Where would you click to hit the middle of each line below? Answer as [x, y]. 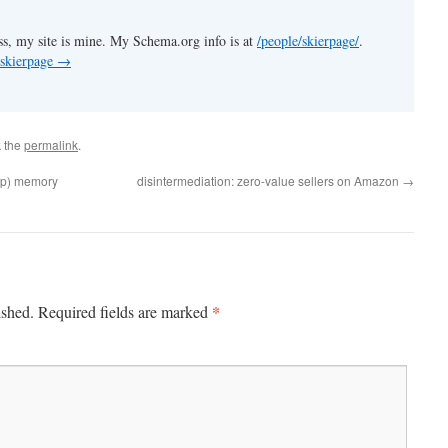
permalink [51, 144]
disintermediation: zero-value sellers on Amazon [269, 180]
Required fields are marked [125, 311]
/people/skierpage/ [308, 40]
